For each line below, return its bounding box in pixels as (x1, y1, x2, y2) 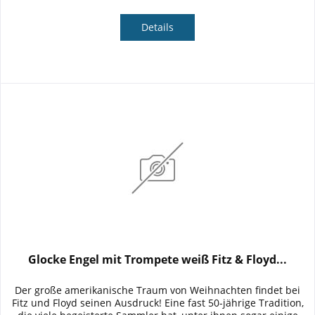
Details (141, 20, 174, 34)
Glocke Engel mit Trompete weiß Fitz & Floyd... (28, 252, 288, 268)
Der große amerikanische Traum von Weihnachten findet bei (15, 283, 301, 297)
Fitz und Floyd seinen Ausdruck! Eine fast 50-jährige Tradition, (11, 296, 304, 310)
